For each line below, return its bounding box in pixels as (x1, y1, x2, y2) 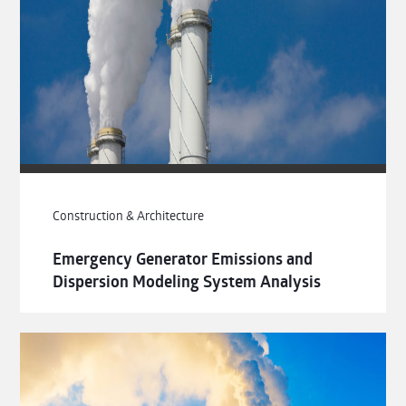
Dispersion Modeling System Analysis (53, 269, 322, 293)
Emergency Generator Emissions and (53, 246, 314, 270)
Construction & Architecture (53, 206, 205, 224)
